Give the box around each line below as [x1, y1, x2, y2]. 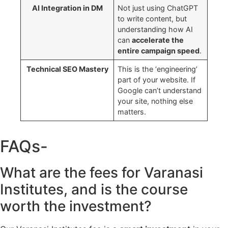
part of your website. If [118, 75, 196, 84]
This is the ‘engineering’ [118, 64, 198, 73]
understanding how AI [118, 24, 193, 34]
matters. [118, 107, 147, 116]
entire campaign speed [118, 46, 200, 55]
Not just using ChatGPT [118, 3, 198, 12]
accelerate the [132, 35, 184, 44]
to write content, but [118, 14, 187, 23]
